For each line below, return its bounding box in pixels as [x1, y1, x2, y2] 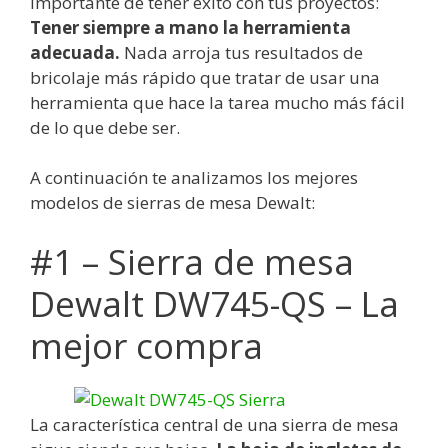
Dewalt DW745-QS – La [30, 279, 399, 327]
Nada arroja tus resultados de [120, 40, 363, 64]
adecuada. [30, 40, 120, 64]
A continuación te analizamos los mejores [30, 166, 358, 190]
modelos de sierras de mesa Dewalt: [30, 191, 315, 215]
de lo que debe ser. [30, 115, 180, 139]
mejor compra [30, 321, 263, 369]
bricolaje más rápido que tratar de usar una [30, 65, 380, 89]
